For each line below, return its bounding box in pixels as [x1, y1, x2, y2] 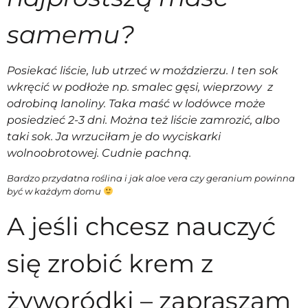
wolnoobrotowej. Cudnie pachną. [7, 146, 194, 160]
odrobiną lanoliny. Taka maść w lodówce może [7, 97, 265, 111]
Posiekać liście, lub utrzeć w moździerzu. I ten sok [7, 64, 278, 78]
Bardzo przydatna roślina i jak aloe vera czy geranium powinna [7, 172, 295, 184]
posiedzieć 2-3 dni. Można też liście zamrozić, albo [7, 113, 280, 127]
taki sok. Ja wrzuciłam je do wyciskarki [7, 130, 221, 144]
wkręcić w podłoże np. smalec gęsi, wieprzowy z [7, 80, 273, 94]
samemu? [7, 19, 134, 50]
